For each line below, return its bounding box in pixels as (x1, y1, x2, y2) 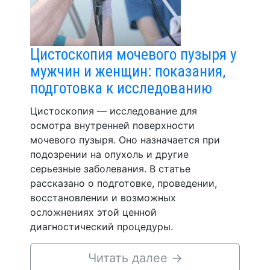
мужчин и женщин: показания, (30, 62, 225, 80)
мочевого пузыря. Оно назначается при (30, 134, 220, 146)
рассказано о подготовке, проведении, (30, 177, 217, 189)
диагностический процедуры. (30, 221, 173, 233)
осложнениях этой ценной (30, 206, 157, 218)
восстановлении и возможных (30, 192, 176, 204)
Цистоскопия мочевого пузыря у (30, 45, 237, 63)
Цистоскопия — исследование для (30, 105, 197, 117)
